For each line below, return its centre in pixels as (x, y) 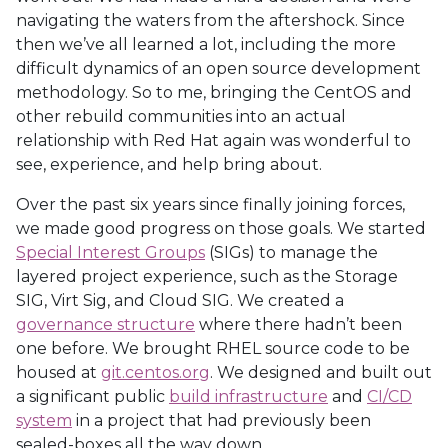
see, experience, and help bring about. (169, 164)
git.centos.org (155, 372)
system (44, 420)
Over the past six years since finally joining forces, (210, 204)
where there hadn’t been (298, 324)
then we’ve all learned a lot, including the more (206, 44)
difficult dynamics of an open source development (218, 68)
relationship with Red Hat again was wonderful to (213, 140)
